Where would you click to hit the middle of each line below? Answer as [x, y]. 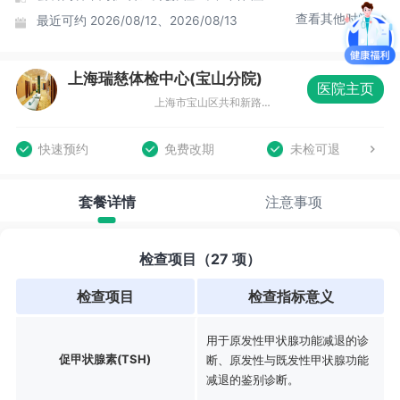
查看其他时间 [333, 18]
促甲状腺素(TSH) [105, 358]
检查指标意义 [291, 296]
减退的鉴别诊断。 [252, 379]
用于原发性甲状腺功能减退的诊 [287, 340]
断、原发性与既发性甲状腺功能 [287, 359]
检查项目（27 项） [200, 258]
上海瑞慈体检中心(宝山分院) [166, 78]
